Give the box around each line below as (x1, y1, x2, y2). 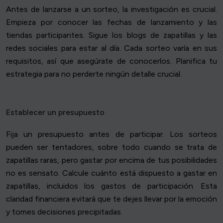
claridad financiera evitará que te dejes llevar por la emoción (6, 194, 217, 204)
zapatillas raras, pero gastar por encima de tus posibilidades (6, 155, 217, 165)
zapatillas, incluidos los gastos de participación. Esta (6, 181, 217, 191)
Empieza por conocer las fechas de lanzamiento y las (6, 17, 217, 27)
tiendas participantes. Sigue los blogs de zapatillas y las (6, 30, 217, 40)
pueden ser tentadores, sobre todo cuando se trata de (6, 142, 217, 152)
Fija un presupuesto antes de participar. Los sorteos (6, 129, 217, 139)
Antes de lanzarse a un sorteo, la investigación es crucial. (6, 4, 217, 14)
